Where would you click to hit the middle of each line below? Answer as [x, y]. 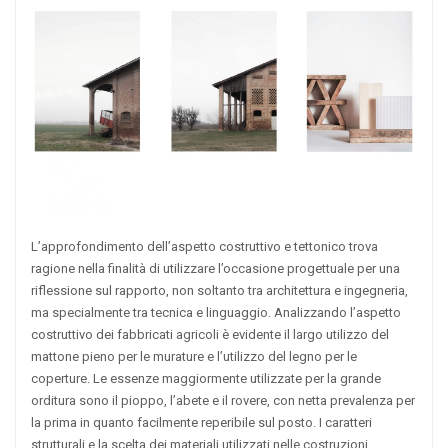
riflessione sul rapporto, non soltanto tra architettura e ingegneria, [219, 290]
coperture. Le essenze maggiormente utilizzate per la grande [206, 378]
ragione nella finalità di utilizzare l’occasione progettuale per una [215, 268]
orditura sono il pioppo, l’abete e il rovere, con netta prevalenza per [223, 400]
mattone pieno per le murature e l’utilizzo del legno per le [194, 356]
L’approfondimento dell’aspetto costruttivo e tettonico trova [204, 246]
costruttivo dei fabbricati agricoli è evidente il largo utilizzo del [210, 334]
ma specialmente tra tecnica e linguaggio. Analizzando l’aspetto [216, 312]
